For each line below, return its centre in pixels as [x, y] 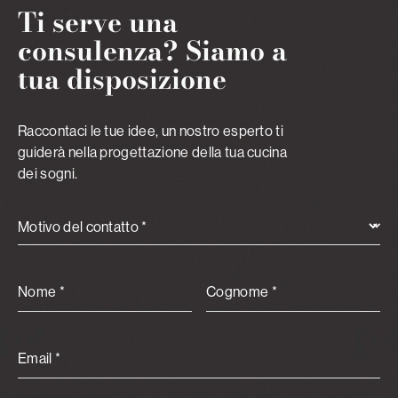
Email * [40, 358]
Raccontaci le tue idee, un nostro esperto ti [151, 131]
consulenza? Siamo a [152, 51]
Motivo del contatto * [83, 227]
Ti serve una [98, 22]
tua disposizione [122, 79]
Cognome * [242, 291]
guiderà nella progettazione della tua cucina [153, 152]
